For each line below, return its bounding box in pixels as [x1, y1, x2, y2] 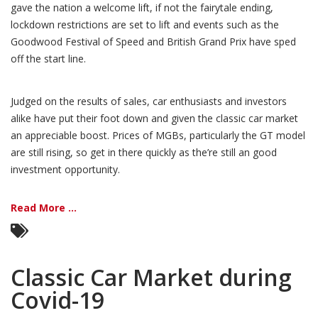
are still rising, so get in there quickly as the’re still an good [11, 146, 277, 159]
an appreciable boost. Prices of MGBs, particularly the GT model [11, 128, 305, 142]
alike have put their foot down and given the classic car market [11, 111, 298, 125]
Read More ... [11, 201, 77, 214]
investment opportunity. [11, 163, 120, 176]
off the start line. [11, 52, 86, 65]
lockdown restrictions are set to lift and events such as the [11, 18, 279, 31]
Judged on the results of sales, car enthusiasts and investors [11, 94, 287, 108]
